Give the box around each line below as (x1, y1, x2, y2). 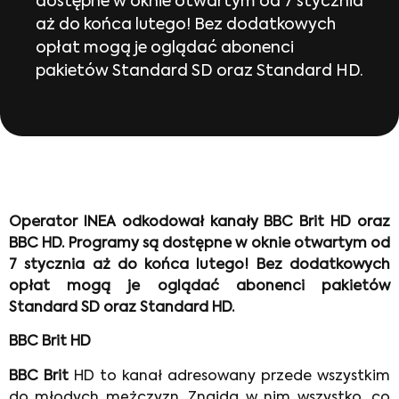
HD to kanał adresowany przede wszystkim (69, 369, 390, 384)
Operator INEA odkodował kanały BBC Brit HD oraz (9, 216, 390, 230)
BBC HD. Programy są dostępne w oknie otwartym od (9, 237, 390, 251)
